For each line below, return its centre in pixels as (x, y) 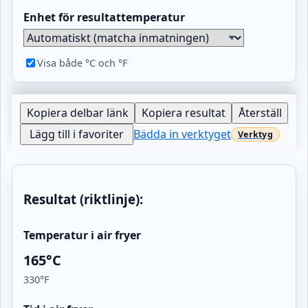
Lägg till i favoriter (77, 134)
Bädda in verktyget (183, 134)
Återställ (260, 112)
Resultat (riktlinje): (83, 199)
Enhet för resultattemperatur (104, 17)
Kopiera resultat (183, 112)
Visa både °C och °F (82, 63)
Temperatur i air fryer (82, 235)
